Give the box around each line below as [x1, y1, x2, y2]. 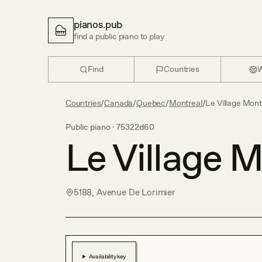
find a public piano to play [74, 32, 164, 41]
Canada [104, 98, 133, 108]
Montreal [168, 98, 202, 108]
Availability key [88, 253, 126, 260]
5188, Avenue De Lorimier [74, 187, 175, 198]
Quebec [136, 98, 166, 108]
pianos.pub [74, 19, 123, 30]
